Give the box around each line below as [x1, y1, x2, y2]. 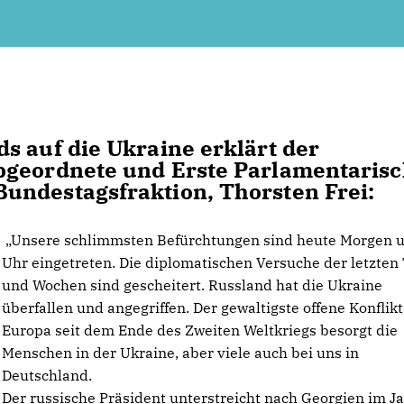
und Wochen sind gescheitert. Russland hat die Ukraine [2, 276, 383, 294]
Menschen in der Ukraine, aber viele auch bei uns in [2, 344, 360, 362]
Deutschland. [2, 366, 93, 384]
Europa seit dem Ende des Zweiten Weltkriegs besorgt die [2, 321, 399, 339]
